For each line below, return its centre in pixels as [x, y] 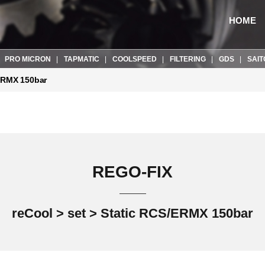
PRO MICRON [28, 59]
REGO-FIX [132, 172]
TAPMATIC [82, 59]
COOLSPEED [135, 59]
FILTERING [188, 59]
